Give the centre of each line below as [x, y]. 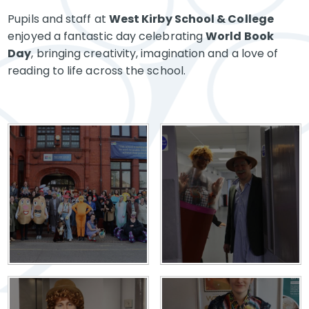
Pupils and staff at [58, 19]
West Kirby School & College [191, 19]
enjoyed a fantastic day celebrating [107, 36]
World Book [240, 36]
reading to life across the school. [97, 71]
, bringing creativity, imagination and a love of [155, 53]
